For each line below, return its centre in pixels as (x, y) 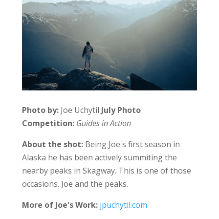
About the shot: (52, 144)
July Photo (121, 110)
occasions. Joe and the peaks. (75, 184)
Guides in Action (103, 123)
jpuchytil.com (123, 205)
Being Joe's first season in (131, 144)
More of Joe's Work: (61, 205)
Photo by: (41, 110)
